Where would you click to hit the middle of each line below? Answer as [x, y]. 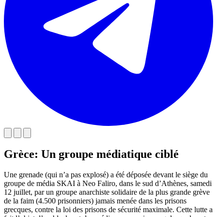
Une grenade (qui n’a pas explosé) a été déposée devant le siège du [106, 174]
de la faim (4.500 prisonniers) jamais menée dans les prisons [95, 201]
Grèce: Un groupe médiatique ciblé [91, 154]
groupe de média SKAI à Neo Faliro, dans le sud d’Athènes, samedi [108, 183]
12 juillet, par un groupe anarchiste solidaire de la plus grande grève [107, 192]
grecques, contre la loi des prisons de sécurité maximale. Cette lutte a [108, 209]
